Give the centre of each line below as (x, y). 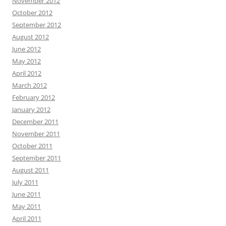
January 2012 (31, 110)
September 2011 (37, 158)
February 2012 (34, 98)
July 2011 (25, 182)
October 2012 (32, 13)
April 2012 (27, 73)
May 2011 (26, 207)
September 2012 (37, 25)
